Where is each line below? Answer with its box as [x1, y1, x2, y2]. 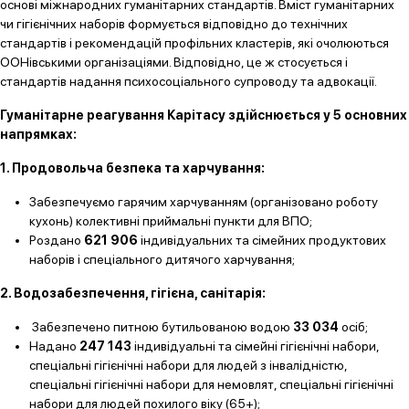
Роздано [29, 233, 84, 247]
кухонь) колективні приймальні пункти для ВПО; [29, 214, 312, 228]
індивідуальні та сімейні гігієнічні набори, [131, 339, 379, 353]
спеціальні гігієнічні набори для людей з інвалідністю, [29, 358, 347, 372]
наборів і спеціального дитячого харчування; [29, 252, 295, 267]
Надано [29, 339, 79, 353]
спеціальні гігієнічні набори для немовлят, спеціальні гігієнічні [29, 377, 393, 392]
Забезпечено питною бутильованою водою [29, 320, 293, 334]
